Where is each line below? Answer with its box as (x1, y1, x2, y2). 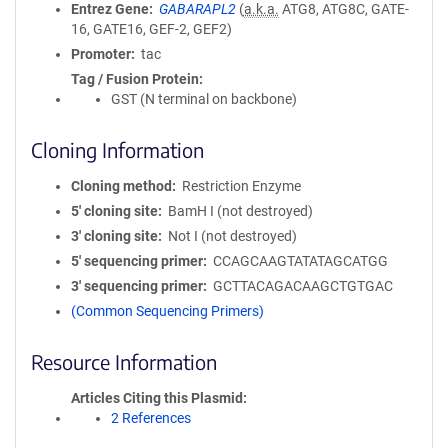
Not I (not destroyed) (167, 228, 297, 244)
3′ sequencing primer (71, 278, 203, 294)
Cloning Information (31, 137, 204, 162)
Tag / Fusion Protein (71, 71, 199, 87)
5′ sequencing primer (71, 253, 203, 269)
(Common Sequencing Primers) (71, 303, 264, 319)
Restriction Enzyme (181, 178, 301, 194)
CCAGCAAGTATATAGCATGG (212, 253, 388, 269)
